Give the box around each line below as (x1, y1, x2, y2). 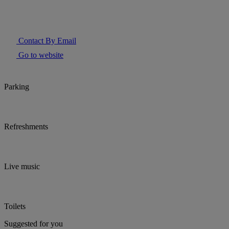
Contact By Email (16, 36, 76, 45)
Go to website (16, 51, 63, 60)
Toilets (4, 202, 26, 211)
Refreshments (4, 122, 48, 131)
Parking (4, 82, 29, 91)
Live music (4, 162, 40, 171)
